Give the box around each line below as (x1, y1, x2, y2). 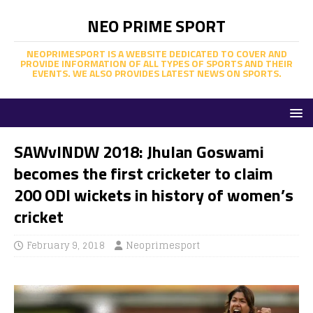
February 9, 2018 (27, 238, 105, 254)
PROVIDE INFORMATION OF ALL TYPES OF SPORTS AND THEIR (20, 56, 293, 71)
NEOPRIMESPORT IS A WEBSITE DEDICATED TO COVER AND (26, 46, 287, 61)
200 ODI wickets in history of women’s (14, 182, 293, 208)
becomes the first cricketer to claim (14, 161, 273, 186)
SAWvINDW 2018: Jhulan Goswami (14, 139, 264, 164)
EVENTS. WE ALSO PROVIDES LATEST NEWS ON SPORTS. (31, 66, 282, 80)
